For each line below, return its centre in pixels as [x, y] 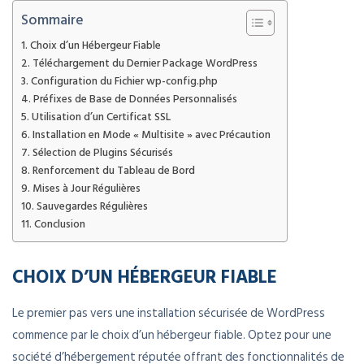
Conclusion [59, 225]
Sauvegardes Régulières [92, 207]
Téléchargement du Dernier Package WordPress [145, 64]
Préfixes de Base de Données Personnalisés [135, 100]
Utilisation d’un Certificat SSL [101, 117]
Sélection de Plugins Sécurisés [102, 153]
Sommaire [52, 20]
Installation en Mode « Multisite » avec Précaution [151, 135]
